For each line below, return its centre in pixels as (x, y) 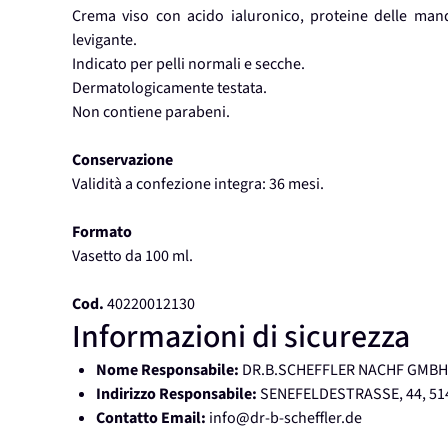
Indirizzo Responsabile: (176, 394)
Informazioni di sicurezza (241, 337)
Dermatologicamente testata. (169, 88)
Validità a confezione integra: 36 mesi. (198, 184)
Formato (102, 232)
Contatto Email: (151, 418)
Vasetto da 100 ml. (132, 256)
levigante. (104, 40)
